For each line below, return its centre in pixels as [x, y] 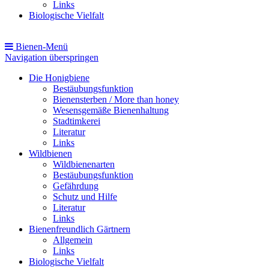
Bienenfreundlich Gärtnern [80, 229]
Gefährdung [76, 186]
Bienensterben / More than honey [116, 99]
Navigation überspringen [52, 57]
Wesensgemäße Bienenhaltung [111, 110]
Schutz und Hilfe [85, 197]
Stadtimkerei [77, 121]
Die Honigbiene [59, 78]
